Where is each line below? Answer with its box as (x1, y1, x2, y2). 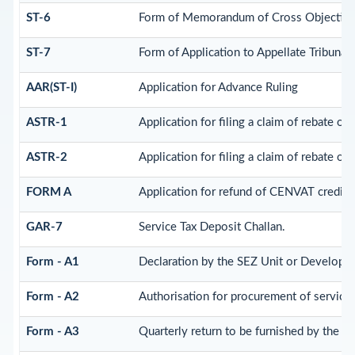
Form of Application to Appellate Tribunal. (138, 47, 353, 59)
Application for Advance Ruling (138, 82, 298, 94)
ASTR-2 (25, 151, 67, 164)
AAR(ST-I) (25, 82, 77, 94)
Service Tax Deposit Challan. (138, 221, 285, 234)
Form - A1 (25, 256, 79, 269)
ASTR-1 (25, 116, 67, 129)
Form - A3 (25, 326, 79, 338)
